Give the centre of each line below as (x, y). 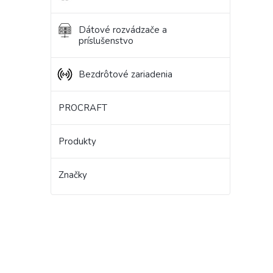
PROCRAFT (83, 108)
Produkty (77, 142)
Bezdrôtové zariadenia (126, 75)
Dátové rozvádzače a (123, 30)
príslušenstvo (106, 41)
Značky (73, 175)
